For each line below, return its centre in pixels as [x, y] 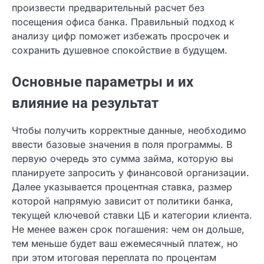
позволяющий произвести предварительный [116, 8]
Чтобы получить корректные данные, [98, 145]
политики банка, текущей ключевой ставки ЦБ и [125, 230]
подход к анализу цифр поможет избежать [112, 36]
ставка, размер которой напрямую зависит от [120, 215]
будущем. [34, 64]
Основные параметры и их [103, 96]
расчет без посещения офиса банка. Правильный [127, 22]
